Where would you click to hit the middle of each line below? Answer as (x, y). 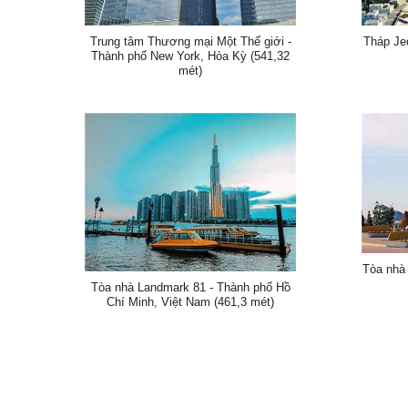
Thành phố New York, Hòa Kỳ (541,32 (191, 56)
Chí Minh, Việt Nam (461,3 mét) (191, 301)
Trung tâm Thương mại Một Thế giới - (190, 41)
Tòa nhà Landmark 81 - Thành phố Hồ (190, 287)
